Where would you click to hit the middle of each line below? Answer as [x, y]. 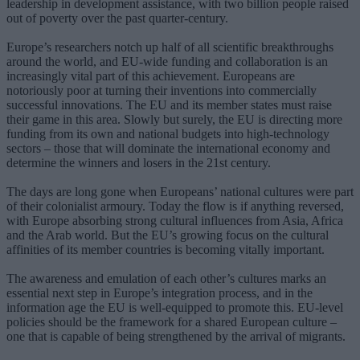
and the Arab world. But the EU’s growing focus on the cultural [168, 235]
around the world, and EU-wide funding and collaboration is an [167, 61]
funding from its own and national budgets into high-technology [168, 133]
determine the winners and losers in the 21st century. [139, 162]
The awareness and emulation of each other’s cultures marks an [166, 278]
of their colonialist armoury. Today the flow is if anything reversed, [175, 206]
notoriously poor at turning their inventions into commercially [162, 90]
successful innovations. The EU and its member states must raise [169, 104]
